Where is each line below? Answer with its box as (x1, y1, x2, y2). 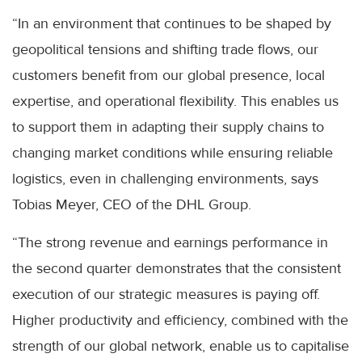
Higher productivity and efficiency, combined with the (12, 310, 348, 329)
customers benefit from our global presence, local (12, 65, 325, 84)
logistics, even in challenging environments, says (12, 169, 318, 187)
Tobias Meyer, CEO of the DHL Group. (12, 195, 251, 213)
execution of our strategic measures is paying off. (12, 284, 320, 303)
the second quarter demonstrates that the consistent (12, 259, 341, 277)
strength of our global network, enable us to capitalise (12, 336, 349, 355)
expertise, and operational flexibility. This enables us (12, 91, 339, 110)
